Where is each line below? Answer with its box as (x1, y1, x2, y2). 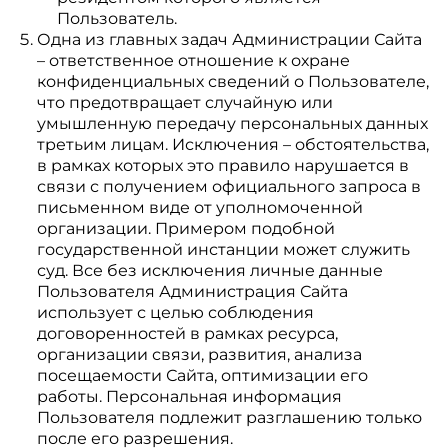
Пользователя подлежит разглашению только (36, 408, 422, 427)
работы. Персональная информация (36, 387, 342, 406)
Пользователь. (56, 9, 177, 28)
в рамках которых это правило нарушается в (36, 156, 409, 175)
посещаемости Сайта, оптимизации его (36, 366, 368, 385)
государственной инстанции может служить (36, 240, 410, 259)
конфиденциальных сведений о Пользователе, (36, 72, 429, 91)
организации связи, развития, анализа (36, 345, 362, 364)
